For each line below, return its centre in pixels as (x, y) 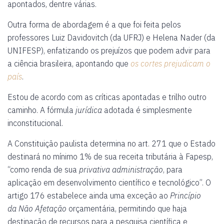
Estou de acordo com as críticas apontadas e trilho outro (107, 97)
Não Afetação (42, 208)
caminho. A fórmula (41, 110)
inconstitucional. (35, 123)
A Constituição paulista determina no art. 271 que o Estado (111, 143)
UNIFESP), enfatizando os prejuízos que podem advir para (109, 50)
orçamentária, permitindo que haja (127, 208)
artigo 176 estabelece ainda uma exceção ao (89, 195)
